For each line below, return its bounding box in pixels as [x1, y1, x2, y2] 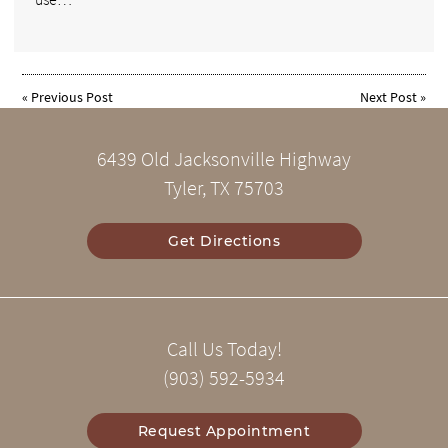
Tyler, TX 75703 [164, 176, 284, 201]
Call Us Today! [166, 337, 282, 362]
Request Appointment [137, 422, 311, 441]
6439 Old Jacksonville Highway [97, 147, 351, 172]
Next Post [359, 87, 417, 106]
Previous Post [31, 87, 114, 106]
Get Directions [168, 232, 280, 251]
